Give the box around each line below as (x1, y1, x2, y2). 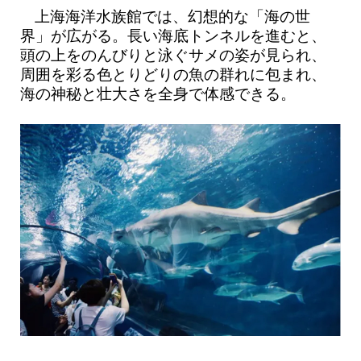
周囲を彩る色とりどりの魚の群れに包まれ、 (19, 65, 326, 83)
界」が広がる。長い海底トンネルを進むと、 (19, 27, 326, 44)
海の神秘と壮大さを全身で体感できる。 (19, 85, 296, 102)
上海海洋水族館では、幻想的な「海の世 (35, 7, 311, 25)
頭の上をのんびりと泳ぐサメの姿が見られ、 (19, 46, 326, 64)
